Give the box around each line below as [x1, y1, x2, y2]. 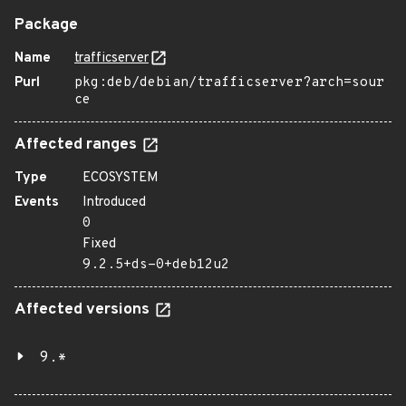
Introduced [82, 194, 146, 211]
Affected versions [14, 300, 153, 320]
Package [14, 15, 78, 35]
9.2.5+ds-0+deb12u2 [82, 256, 229, 274]
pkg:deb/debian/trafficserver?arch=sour [74, 74, 384, 92]
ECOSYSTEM [82, 169, 159, 187]
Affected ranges [14, 135, 140, 155]
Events [14, 194, 59, 211]
